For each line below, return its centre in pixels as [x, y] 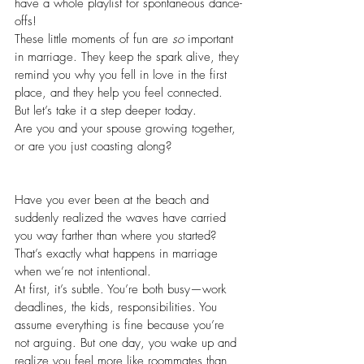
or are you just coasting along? [93, 147]
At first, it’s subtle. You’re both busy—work [122, 290]
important [210, 39]
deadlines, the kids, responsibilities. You [118, 308]
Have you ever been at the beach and [114, 200]
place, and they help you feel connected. [119, 93]
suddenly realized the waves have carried [122, 218]
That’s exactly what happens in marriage [118, 254]
